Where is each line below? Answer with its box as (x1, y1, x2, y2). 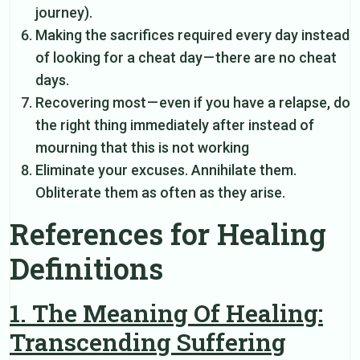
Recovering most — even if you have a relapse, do (35, 93, 350, 111)
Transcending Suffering (10, 325, 286, 358)
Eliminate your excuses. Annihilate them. (35, 161, 297, 178)
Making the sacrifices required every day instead (35, 26, 350, 43)
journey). (35, 3, 92, 21)
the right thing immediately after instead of (35, 116, 314, 133)
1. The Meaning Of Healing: (10, 297, 323, 329)
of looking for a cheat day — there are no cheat (35, 48, 337, 66)
